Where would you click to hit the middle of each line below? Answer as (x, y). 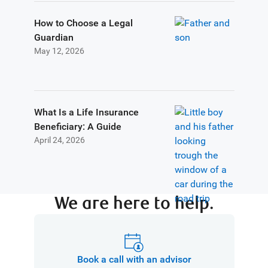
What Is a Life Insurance (86, 112)
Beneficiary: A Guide (77, 127)
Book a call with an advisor (134, 259)
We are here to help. (134, 204)
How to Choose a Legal (83, 23)
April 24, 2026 (59, 140)
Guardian (54, 37)
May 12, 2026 (59, 51)
